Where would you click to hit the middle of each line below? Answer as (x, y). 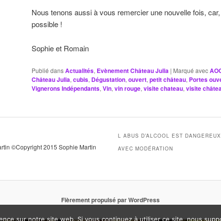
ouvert (137, 80)
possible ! (47, 24)
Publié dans (48, 71)
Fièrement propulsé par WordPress (110, 200)
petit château (168, 80)
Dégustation (108, 80)
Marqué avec (191, 71)
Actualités (79, 71)
